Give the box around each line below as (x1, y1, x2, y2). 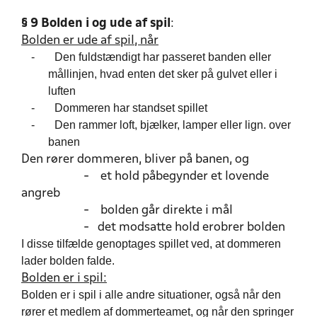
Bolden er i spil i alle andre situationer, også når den (21, 289, 281, 301)
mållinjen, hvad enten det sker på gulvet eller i (47, 68, 277, 80)
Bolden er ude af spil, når (21, 35, 158, 47)
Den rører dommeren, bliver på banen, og (21, 154, 249, 166)
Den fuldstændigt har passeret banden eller (54, 51, 271, 63)
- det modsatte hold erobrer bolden (21, 221, 285, 234)
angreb (21, 188, 60, 200)
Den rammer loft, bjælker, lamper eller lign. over (54, 119, 291, 131)
